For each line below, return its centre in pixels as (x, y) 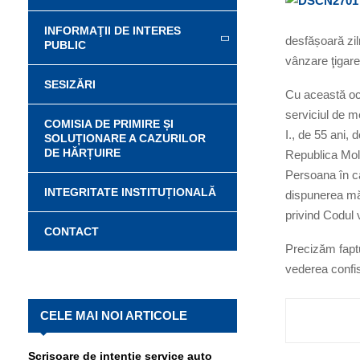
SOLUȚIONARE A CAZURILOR (125, 139)
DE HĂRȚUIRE (82, 153)
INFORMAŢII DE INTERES (112, 31)
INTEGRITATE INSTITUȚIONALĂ (130, 192)
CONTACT (72, 232)
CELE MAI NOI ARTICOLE (114, 316)
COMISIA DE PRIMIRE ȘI (109, 124)
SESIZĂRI (70, 85)
